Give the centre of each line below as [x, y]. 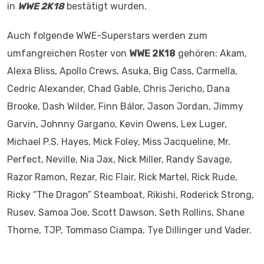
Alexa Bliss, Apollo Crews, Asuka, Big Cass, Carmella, [122, 71]
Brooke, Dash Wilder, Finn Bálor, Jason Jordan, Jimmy [125, 106]
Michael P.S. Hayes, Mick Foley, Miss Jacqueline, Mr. [119, 142]
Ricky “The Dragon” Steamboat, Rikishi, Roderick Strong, [131, 195]
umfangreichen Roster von [68, 53]
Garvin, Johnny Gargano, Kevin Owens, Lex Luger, [117, 124]
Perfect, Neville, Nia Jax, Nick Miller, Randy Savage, [120, 159]
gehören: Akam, [211, 53]
